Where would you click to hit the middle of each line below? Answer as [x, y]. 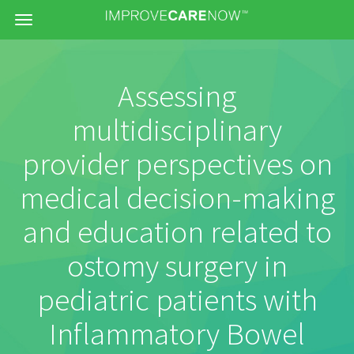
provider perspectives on [177, 164]
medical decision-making [177, 198]
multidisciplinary [177, 130]
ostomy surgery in [177, 265]
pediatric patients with [177, 299]
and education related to [177, 232]
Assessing [177, 96]
